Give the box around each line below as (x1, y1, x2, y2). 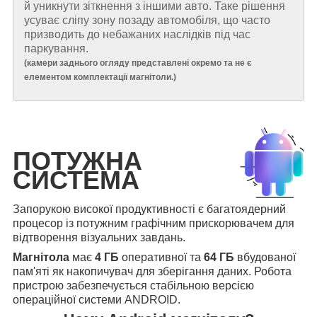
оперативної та (119, 251, 204, 264)
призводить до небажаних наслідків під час (24, 28, 250, 40)
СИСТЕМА (13, 165, 146, 195)
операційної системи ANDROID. (13, 294, 183, 306)
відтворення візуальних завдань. (13, 231, 188, 244)
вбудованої (234, 251, 296, 264)
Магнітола (13, 251, 72, 264)
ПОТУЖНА (13, 146, 142, 175)
